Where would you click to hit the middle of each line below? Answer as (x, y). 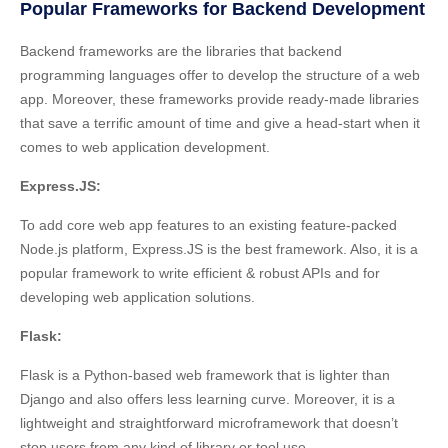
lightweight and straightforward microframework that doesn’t (209, 422)
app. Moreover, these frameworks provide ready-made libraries (219, 98)
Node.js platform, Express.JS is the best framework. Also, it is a (219, 248)
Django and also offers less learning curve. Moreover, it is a (207, 398)
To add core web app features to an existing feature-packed (208, 224)
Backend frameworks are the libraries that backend (181, 50)
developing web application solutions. (137, 296)
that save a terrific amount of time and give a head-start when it (220, 122)
